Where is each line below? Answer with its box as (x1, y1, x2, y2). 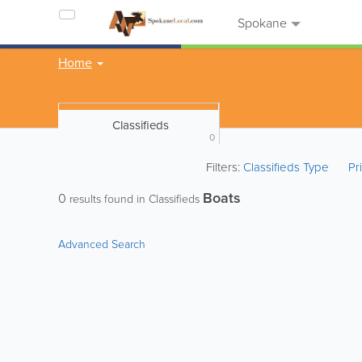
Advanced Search (58, 236, 145, 251)
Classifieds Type (243, 158, 333, 175)
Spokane (234, 14, 287, 32)
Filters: (206, 158, 244, 175)
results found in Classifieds (66, 191, 203, 206)
